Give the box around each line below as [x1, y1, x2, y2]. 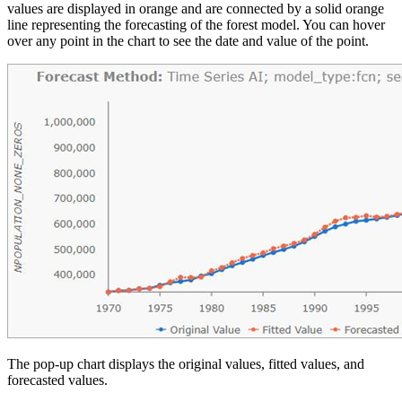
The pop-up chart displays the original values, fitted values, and [7, 356, 364, 372]
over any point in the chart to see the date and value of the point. [7, 33, 369, 49]
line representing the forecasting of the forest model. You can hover [7, 17, 385, 33]
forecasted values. [7, 372, 108, 389]
